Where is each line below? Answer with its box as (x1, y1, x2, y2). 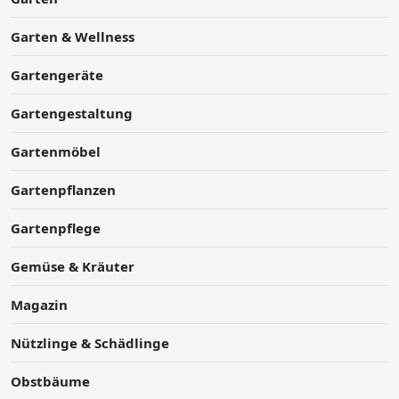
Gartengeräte (11, 65, 103, 84)
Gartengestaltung (11, 103, 133, 122)
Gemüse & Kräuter (11, 256, 134, 275)
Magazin (11, 295, 68, 313)
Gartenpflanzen (11, 180, 116, 199)
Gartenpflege (11, 218, 101, 237)
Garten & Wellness (11, 27, 134, 45)
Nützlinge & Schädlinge (11, 333, 169, 352)
